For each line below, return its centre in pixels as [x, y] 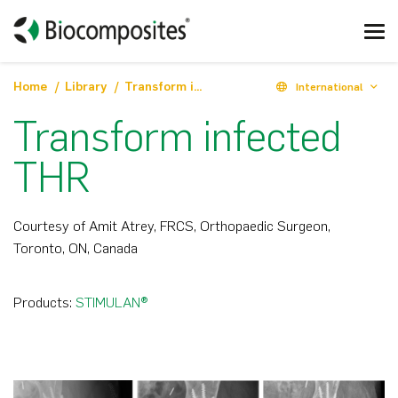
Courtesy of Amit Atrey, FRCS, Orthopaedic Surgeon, [172, 226]
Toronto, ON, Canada [76, 248]
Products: [43, 302]
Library [88, 87]
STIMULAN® [112, 302]
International [330, 87]
